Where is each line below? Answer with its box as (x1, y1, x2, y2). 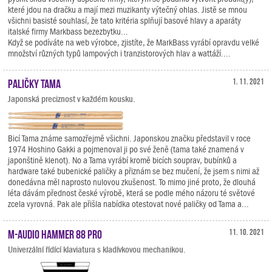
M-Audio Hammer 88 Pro (8, 227, 102, 240)
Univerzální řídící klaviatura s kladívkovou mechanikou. (8, 245, 186, 255)
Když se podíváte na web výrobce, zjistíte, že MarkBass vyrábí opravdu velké (8, 38, 259, 48)
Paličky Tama (8, 76, 61, 89)
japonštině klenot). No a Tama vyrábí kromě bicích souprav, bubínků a (8, 155, 237, 166)
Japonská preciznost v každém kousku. (8, 94, 135, 104)
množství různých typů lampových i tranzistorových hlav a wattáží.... (8, 49, 231, 59)
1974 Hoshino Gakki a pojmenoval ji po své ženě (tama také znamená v (8, 144, 244, 155)
